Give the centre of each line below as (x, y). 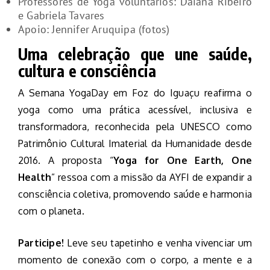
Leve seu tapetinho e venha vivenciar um (158, 243)
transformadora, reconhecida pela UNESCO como (135, 127)
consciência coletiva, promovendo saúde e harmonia (135, 194)
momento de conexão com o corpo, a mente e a (135, 260)
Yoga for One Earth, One (183, 161)
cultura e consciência (87, 71)
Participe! (41, 243)
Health (35, 177)
